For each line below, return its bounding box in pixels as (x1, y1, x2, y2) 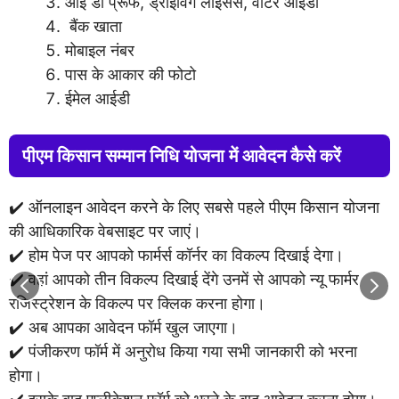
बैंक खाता (65, 17, 122, 36)
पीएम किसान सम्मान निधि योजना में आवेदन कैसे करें (22, 145, 341, 167)
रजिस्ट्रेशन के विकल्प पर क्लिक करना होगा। (9, 294, 265, 313)
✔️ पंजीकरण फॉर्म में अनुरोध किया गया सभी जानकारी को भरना (9, 342, 357, 361)
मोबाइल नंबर (65, 41, 134, 60)
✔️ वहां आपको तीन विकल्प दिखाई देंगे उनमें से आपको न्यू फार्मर (9, 270, 359, 289)
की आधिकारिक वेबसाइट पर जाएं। (9, 222, 201, 240)
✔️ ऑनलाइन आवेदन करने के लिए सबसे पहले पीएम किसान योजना (9, 198, 379, 216)
